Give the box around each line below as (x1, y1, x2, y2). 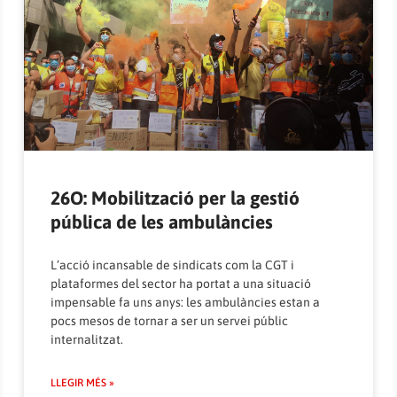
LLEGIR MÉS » (51, 376, 115, 389)
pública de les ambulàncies (51, 210, 274, 232)
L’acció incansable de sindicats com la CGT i (51, 257, 295, 272)
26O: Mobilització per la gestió (51, 186, 300, 208)
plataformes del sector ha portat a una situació (51, 276, 312, 291)
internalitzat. (51, 331, 124, 346)
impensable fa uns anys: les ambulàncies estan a (51, 294, 321, 309)
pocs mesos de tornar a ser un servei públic (51, 313, 289, 328)
